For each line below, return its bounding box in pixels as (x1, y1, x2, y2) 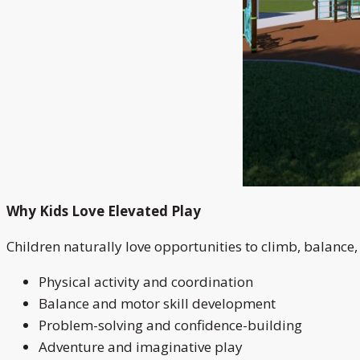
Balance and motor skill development (39, 293, 276, 313)
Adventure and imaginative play (39, 337, 243, 356)
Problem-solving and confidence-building (39, 315, 302, 334)
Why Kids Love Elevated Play (6, 201, 201, 220)
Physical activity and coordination (39, 272, 253, 291)
